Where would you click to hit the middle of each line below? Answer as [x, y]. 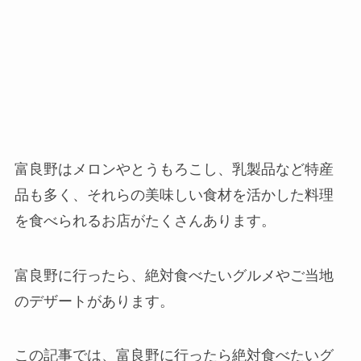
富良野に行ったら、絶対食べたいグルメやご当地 [174, 275]
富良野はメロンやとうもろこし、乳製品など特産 [174, 169]
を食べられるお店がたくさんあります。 [145, 220]
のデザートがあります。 [94, 301]
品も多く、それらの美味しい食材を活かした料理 [174, 195]
